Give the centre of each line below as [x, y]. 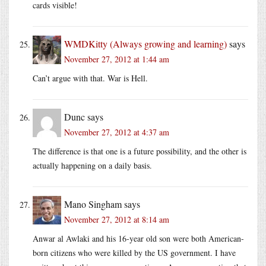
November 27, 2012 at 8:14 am [117, 219]
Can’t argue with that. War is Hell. [90, 78]
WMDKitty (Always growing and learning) [145, 43]
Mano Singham [93, 204]
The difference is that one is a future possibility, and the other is [140, 151]
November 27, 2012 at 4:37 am [117, 132]
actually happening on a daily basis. [92, 165]
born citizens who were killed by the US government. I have [134, 252]
